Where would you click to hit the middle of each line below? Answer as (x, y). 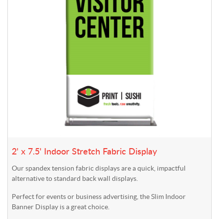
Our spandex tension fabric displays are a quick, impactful (99, 168)
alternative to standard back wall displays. (75, 179)
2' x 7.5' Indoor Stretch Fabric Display (84, 152)
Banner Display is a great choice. (61, 207)
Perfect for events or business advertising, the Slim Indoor (99, 197)
